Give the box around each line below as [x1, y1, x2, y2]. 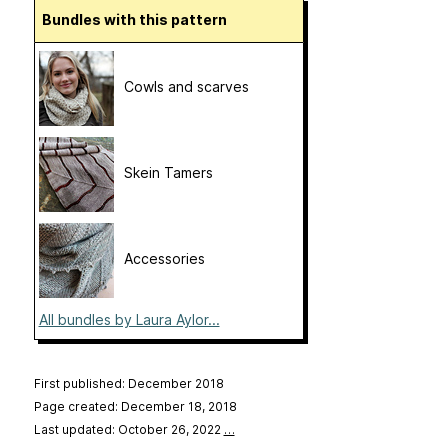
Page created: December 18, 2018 [33, 399, 237, 415]
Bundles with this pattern [51, 11, 227, 29]
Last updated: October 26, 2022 [33, 422, 224, 438]
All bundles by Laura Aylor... [38, 311, 220, 329]
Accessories [123, 250, 205, 268]
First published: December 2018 [33, 376, 224, 392]
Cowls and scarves [123, 78, 249, 96]
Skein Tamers [123, 164, 213, 182]
